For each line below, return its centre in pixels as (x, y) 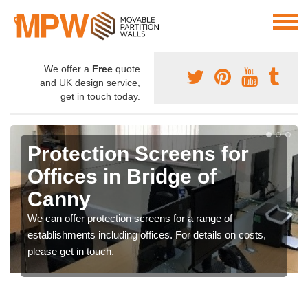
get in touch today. (100, 97)
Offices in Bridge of (122, 177)
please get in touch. (71, 252)
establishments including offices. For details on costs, (147, 235)
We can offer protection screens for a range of (130, 219)
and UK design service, (90, 83)
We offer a (68, 69)
